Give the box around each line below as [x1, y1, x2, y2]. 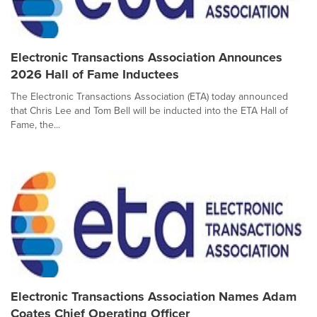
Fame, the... [11, 117, 60, 132]
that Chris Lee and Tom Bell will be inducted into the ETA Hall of [11, 103, 288, 118]
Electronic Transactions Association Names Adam [11, 287, 296, 306]
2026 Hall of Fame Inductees [11, 65, 179, 83]
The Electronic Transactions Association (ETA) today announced [11, 89, 288, 104]
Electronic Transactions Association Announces [11, 48, 282, 67]
